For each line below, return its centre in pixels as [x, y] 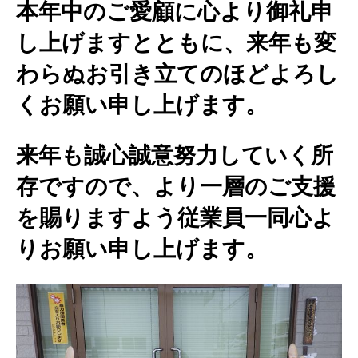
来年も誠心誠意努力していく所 [175, 155]
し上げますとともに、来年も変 [176, 42]
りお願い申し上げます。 [142, 249]
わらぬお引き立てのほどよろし [177, 74]
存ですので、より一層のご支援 [176, 186]
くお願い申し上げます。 [142, 105]
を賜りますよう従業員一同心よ [175, 217]
